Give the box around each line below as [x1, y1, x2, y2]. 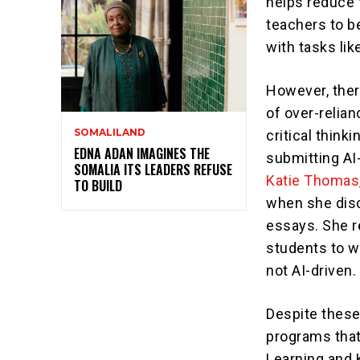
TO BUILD [74, 175, 122, 195]
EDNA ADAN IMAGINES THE [74, 143, 210, 163]
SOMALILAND [74, 125, 145, 138]
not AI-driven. [266, 262, 357, 280]
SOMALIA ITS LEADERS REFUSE [74, 159, 232, 179]
